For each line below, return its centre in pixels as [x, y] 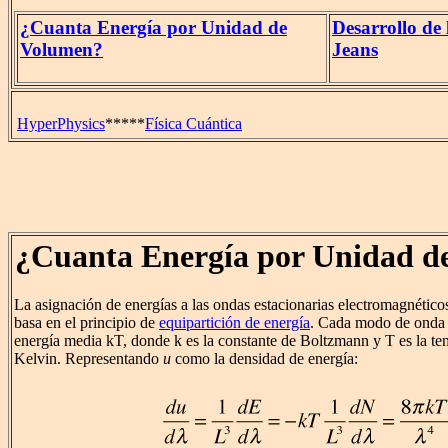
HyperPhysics [61, 123]
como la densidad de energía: [264, 359]
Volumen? [61, 50]
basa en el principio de [86, 323]
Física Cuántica [193, 123]
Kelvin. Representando [88, 359]
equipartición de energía [234, 323]
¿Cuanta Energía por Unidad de [153, 28]
